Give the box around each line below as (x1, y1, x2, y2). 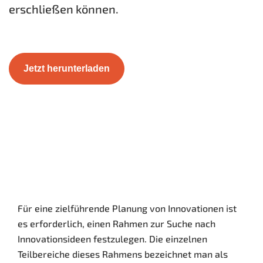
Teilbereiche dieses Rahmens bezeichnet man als (18, 248, 228, 260)
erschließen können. (9, 2, 119, 16)
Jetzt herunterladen (23, 63, 110, 74)
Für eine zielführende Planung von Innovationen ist (18, 203, 237, 214)
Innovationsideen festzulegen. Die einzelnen (18, 233, 207, 245)
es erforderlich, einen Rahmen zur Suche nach (18, 218, 215, 230)
